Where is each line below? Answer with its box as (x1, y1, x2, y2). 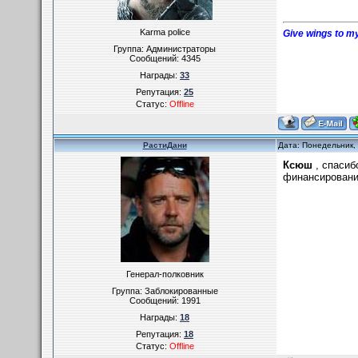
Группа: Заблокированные (111, 286, 218, 296)
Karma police (139, 27, 190, 37)
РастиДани (142, 141, 187, 149)
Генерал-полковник (125, 269, 204, 279)
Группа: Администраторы (113, 44, 216, 54)
